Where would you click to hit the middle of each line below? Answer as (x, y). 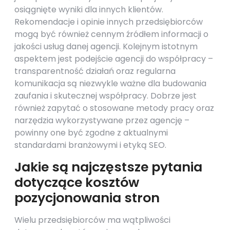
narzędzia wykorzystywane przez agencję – (102, 120)
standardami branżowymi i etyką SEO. (90, 145)
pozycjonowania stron (87, 198)
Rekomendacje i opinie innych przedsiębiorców (109, 22)
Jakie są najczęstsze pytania (108, 167)
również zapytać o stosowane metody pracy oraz (114, 108)
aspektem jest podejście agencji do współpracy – (114, 59)
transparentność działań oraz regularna (95, 71)
